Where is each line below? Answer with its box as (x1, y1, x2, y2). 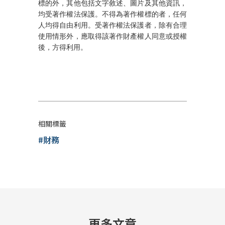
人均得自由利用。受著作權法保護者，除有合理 (38, 21, 187, 29)
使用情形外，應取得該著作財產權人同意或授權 (38, 32, 187, 40)
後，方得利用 (38, 43, 80, 51)
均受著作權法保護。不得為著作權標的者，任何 (38, 10, 187, 18)
